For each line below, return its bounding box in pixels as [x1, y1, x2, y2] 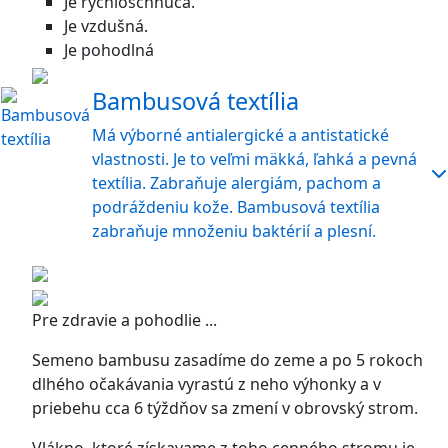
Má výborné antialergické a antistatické [92, 124, 389, 146]
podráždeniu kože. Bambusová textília [92, 196, 380, 218]
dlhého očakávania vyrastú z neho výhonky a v [32, 373, 381, 395]
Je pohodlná [64, 39, 154, 61]
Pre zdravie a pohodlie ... [32, 309, 217, 331]
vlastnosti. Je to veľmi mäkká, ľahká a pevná [92, 148, 417, 170]
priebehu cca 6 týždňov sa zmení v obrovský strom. [32, 397, 418, 419]
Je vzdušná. [64, 15, 148, 37]
